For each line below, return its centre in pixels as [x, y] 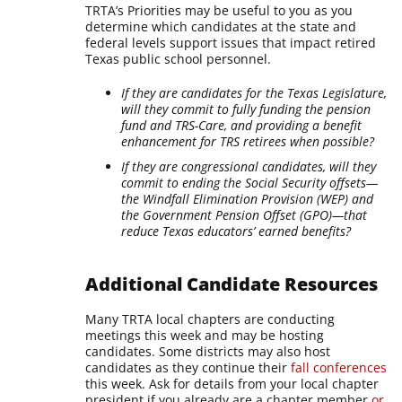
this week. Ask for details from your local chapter [232, 383]
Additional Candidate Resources [232, 284]
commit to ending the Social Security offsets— [250, 182]
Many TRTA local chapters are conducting [210, 319]
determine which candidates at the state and [221, 26]
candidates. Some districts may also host [208, 351]
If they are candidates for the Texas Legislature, [254, 92]
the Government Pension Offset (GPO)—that [245, 214]
